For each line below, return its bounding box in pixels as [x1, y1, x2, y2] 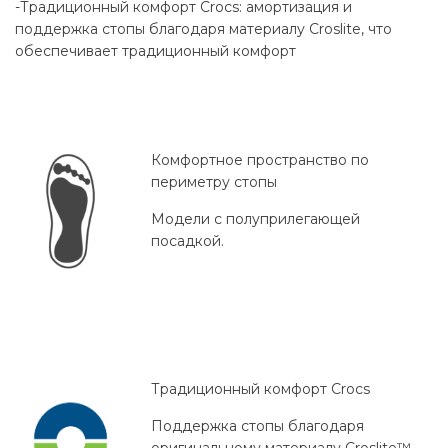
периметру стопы [151, 172, 277, 191]
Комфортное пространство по [151, 150, 369, 169]
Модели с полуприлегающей [151, 209, 360, 228]
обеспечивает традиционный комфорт [15, 41, 296, 60]
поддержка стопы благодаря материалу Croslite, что [15, 19, 392, 38]
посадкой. [151, 231, 224, 250]
